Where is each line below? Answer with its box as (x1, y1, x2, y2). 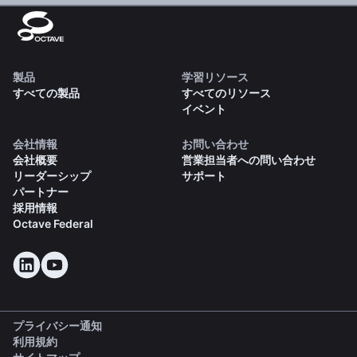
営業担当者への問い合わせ (181, 153, 316, 167)
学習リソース (181, 70, 249, 84)
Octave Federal (13, 217, 93, 231)
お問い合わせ (181, 137, 249, 151)
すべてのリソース (181, 86, 271, 100)
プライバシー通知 (13, 319, 102, 333)
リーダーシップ (13, 169, 91, 183)
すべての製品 (13, 86, 80, 100)
